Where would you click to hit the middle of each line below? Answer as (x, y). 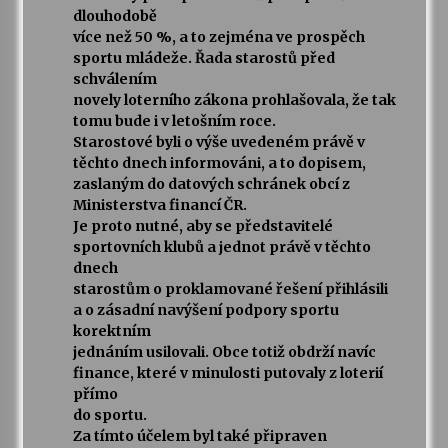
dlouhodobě (114, 16)
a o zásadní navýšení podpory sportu (205, 310)
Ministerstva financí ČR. (159, 205)
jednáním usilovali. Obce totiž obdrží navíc (224, 352)
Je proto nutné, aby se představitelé (202, 226)
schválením (114, 79)
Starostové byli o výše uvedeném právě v (218, 142)
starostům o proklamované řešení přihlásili (230, 289)
